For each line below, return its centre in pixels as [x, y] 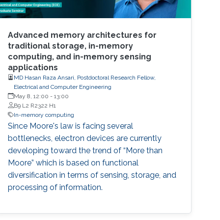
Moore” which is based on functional [73, 163]
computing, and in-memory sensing [80, 56]
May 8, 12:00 [31, 96]
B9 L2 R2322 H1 [35, 105]
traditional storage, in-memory [71, 46]
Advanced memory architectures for [82, 35]
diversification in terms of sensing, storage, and [92, 175]
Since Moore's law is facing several [71, 126]
